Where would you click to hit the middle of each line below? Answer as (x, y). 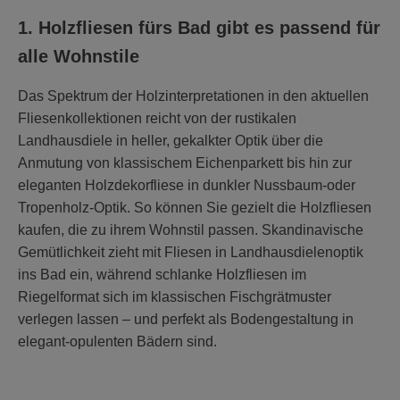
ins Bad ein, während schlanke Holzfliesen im (162, 274)
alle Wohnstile (79, 56)
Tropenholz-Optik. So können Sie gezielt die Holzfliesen (195, 207)
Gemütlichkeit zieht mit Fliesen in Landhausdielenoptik (191, 252)
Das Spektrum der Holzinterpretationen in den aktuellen (193, 96)
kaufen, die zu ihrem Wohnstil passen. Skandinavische (191, 229)
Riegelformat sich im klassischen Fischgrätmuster (175, 296)
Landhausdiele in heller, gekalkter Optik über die (171, 140)
